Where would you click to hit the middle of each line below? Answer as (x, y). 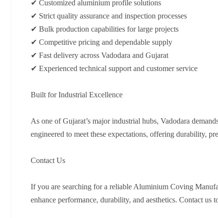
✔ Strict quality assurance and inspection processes (109, 16)
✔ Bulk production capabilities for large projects (105, 29)
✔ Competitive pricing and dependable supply (101, 42)
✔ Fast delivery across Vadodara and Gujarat (100, 55)
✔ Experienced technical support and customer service (114, 69)
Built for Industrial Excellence (77, 95)
